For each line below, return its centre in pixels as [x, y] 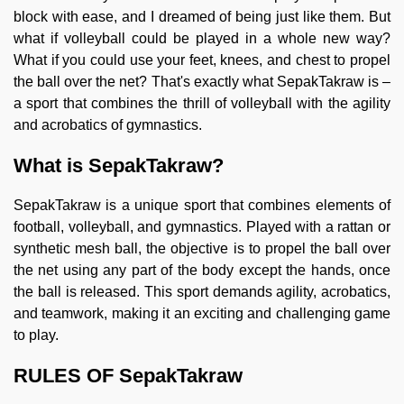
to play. [38, 335]
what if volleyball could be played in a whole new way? [202, 38]
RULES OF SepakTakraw [128, 375]
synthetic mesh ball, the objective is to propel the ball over [202, 248]
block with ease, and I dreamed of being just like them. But [202, 16]
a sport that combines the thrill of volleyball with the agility [202, 103]
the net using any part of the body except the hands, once [202, 270]
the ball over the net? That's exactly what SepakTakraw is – [202, 81]
